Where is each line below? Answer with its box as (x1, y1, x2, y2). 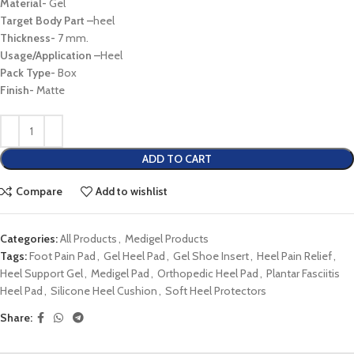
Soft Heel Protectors (165, 283, 266, 298)
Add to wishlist (96, 184, 168, 199)
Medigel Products (125, 231, 209, 246)
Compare (15, 184, 62, 199)
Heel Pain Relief (257, 248, 332, 263)
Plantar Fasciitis (266, 265, 340, 281)
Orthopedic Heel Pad (157, 265, 258, 281)
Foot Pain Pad (29, 248, 96, 263)
